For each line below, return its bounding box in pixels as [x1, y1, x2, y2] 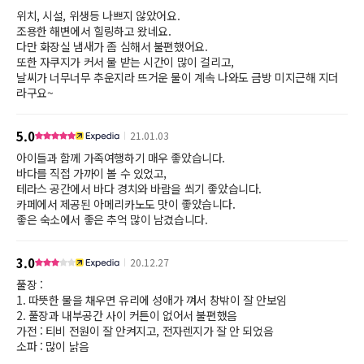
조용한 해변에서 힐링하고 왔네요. [16, 23, 171, 39]
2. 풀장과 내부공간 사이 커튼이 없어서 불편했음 [16, 307, 237, 323]
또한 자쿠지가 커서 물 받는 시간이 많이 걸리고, [16, 54, 234, 70]
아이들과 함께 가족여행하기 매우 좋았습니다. [16, 149, 225, 166]
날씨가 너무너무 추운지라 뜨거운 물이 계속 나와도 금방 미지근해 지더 [16, 69, 340, 85]
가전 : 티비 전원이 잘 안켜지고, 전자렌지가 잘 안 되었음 [16, 323, 274, 339]
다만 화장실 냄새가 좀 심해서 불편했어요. [16, 38, 208, 54]
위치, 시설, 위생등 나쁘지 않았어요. [16, 7, 180, 24]
